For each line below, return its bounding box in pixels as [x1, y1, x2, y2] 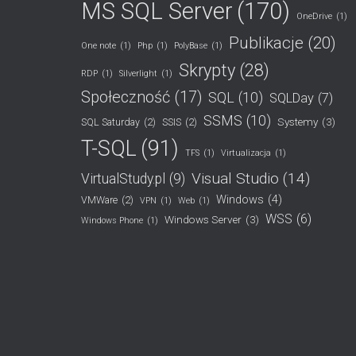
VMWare [81, 194, 118, 206]
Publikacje [229, 33, 304, 52]
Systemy [277, 115, 318, 128]
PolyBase [174, 41, 207, 51]
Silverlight [119, 68, 157, 79]
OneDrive [296, 11, 332, 21]
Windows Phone [81, 215, 143, 226]
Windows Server [164, 213, 242, 226]
